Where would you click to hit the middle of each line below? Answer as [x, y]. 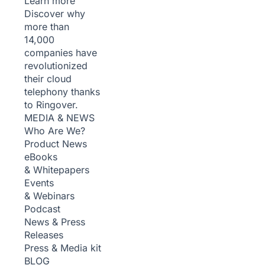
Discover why [55, 14]
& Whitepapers [57, 170]
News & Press [55, 222]
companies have [61, 53]
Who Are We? [55, 131]
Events [39, 183]
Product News [56, 144]
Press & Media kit [63, 248]
